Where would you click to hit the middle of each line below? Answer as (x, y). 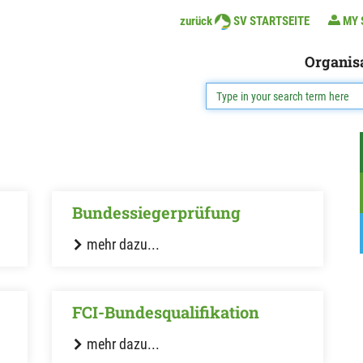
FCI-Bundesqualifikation (166, 312)
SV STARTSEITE (271, 21)
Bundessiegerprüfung (156, 212)
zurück (196, 21)
